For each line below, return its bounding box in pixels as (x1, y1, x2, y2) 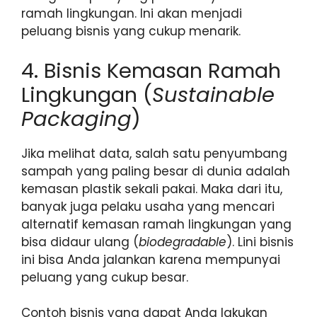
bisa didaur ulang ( (21, 233, 139, 250)
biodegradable (139, 233, 226, 250)
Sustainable (152, 80, 275, 109)
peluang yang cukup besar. (21, 268, 188, 286)
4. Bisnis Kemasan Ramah (21, 56, 281, 85)
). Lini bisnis (226, 233, 294, 250)
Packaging (21, 104, 132, 133)
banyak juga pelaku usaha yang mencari (21, 197, 275, 215)
